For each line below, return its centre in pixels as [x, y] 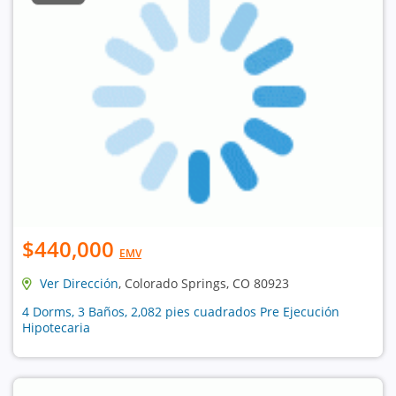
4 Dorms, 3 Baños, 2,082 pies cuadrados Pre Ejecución [181, 311]
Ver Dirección [79, 283]
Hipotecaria [56, 327]
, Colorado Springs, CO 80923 [204, 283]
